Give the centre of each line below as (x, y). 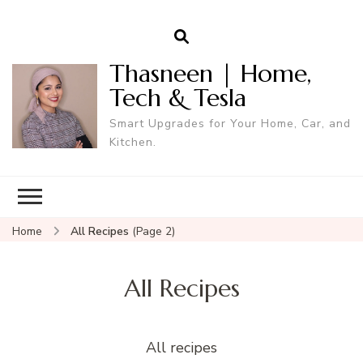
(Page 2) (154, 231)
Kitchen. (132, 142)
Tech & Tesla (177, 97)
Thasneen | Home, (210, 73)
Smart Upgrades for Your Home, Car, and (230, 123)
